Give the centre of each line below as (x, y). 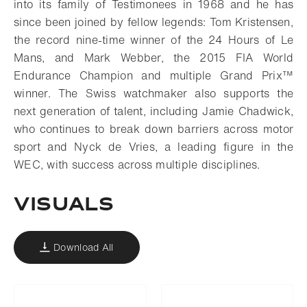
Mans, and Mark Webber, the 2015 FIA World (153, 57)
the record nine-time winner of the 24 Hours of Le (153, 39)
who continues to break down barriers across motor (153, 128)
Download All (84, 247)
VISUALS (64, 205)
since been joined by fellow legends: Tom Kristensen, (153, 22)
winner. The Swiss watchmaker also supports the (153, 93)
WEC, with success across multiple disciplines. (137, 164)
